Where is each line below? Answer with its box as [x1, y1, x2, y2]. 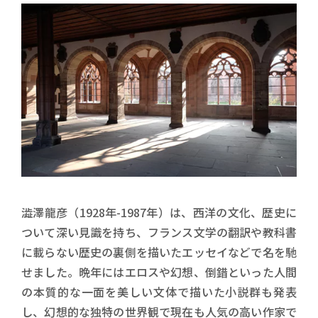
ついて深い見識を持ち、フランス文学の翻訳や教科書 [21, 223, 297, 241]
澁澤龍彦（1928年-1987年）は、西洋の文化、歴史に [21, 203, 297, 221]
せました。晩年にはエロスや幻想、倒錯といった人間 [21, 263, 297, 280]
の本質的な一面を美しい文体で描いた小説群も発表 [21, 283, 297, 300]
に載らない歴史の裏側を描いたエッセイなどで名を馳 [21, 243, 297, 261]
